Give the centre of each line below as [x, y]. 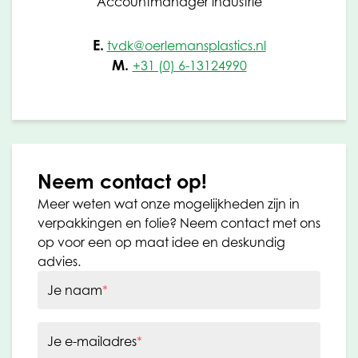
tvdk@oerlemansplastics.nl [186, 45]
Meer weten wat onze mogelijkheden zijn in [169, 203]
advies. [59, 261]
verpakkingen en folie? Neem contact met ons [179, 223]
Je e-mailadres [92, 341]
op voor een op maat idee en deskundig [161, 242]
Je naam [75, 290]
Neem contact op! [122, 181]
